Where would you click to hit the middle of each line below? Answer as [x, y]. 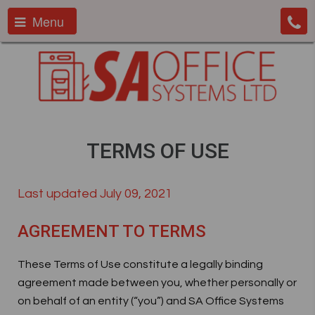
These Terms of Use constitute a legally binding [140, 264]
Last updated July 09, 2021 [95, 194]
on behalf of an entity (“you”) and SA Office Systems [151, 301]
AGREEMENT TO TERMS [112, 231]
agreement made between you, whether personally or [157, 283]
